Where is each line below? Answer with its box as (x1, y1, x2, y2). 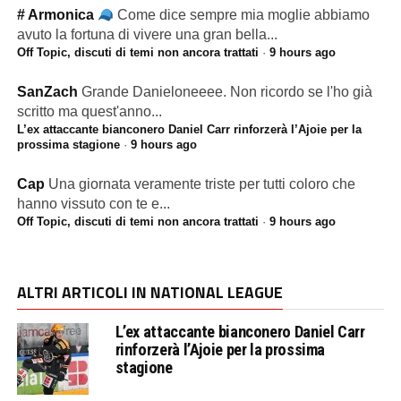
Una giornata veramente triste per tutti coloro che (47, 175, 355, 192)
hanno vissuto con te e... (16, 195, 170, 211)
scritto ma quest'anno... (16, 103, 162, 119)
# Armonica (16, 6, 98, 22)
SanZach (16, 83, 78, 99)
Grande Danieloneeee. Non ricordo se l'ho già (81, 83, 372, 99)
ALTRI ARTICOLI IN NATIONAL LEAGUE (16, 279, 283, 304)
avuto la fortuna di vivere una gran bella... (16, 26, 277, 42)
